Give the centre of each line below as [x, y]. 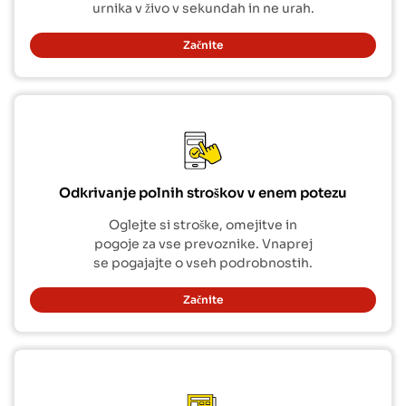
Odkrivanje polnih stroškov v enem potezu [203, 193]
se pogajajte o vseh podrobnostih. [203, 263]
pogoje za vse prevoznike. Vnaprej [203, 244]
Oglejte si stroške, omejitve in [203, 225]
